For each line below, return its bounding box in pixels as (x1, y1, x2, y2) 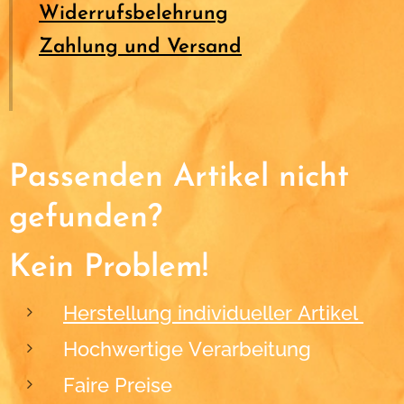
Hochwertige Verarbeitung (63, 337, 311, 362)
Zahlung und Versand (39, 37, 242, 59)
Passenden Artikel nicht (9, 162, 349, 195)
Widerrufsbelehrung (39, 4, 228, 25)
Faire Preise (63, 373, 172, 398)
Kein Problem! (9, 252, 208, 285)
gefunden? (9, 203, 162, 235)
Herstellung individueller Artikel (63, 301, 363, 326)
